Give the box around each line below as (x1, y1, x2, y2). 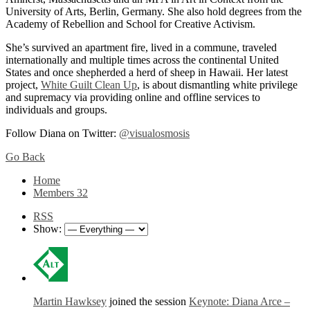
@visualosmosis (119, 127, 190, 140)
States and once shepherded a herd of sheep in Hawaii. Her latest (6, 66, 288, 79)
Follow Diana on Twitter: (6, 127, 119, 140)
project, (6, 79, 41, 91)
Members (33, 187, 77, 199)
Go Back (6, 151, 45, 163)
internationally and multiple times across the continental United (6, 54, 279, 66)
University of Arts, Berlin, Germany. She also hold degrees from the (6, 6, 302, 18)
